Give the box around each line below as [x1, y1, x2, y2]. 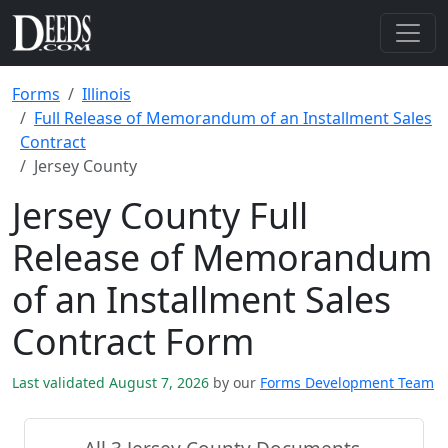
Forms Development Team [260, 373, 434, 392]
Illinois [82, 83, 131, 105]
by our [213, 373, 256, 392]
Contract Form [12, 317, 254, 365]
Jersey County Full [12, 191, 308, 239]
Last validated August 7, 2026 [12, 373, 213, 392]
